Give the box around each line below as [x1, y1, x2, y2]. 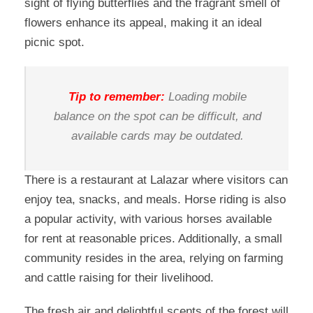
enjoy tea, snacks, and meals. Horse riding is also [24, 193, 286, 207]
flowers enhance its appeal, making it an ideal [24, 16, 262, 30]
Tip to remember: [68, 90, 165, 104]
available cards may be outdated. [71, 129, 244, 143]
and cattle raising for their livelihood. [24, 271, 214, 285]
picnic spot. [24, 36, 85, 50]
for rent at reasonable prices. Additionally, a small [24, 232, 282, 246]
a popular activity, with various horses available [24, 212, 272, 226]
